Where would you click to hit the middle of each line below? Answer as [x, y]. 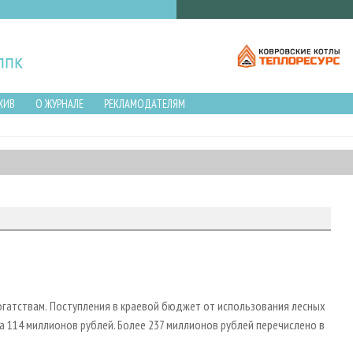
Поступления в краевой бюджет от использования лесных [188, 306]
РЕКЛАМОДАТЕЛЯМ [144, 103]
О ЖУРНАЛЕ [59, 103]
